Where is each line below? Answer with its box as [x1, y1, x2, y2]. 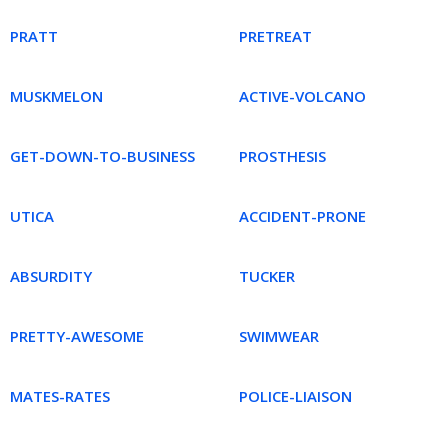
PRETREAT [239, 26, 312, 46]
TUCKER [239, 266, 295, 286]
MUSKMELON [10, 86, 103, 106]
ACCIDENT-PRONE [239, 206, 366, 226]
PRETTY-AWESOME [10, 326, 144, 346]
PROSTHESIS [239, 146, 326, 166]
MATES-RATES [10, 386, 110, 406]
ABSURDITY [10, 266, 92, 286]
